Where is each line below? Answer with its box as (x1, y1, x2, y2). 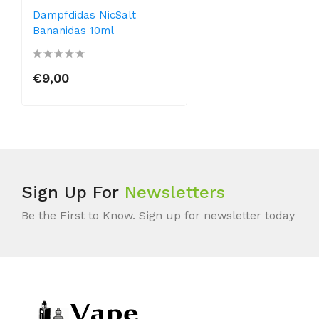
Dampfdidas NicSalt (33, 8, 136, 21)
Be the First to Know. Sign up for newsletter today (21, 208, 295, 222)
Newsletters (125, 182, 225, 202)
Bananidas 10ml (33, 23, 114, 37)
